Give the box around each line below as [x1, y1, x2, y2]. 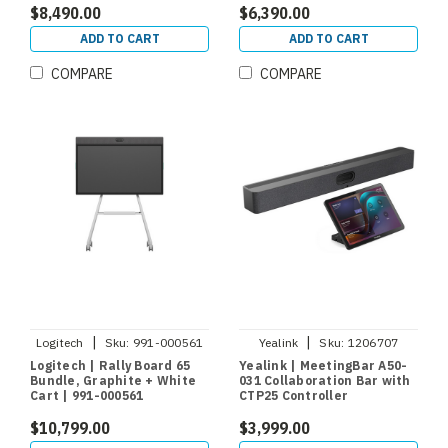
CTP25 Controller [239, 388, 348, 404]
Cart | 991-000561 [30, 388, 144, 404]
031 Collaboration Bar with [239, 373, 411, 389]
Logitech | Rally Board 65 [30, 358, 191, 374]
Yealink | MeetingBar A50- [239, 358, 408, 374]
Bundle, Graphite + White [30, 373, 196, 389]
